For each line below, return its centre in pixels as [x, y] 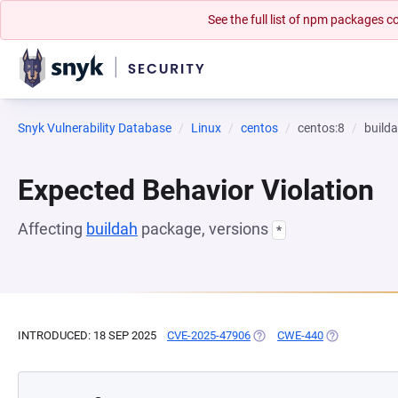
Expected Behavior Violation [196, 190]
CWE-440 [300, 335]
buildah [112, 229]
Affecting [52, 229]
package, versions [205, 229]
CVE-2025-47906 [209, 335]
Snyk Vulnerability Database [95, 128]
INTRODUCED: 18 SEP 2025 [87, 335]
